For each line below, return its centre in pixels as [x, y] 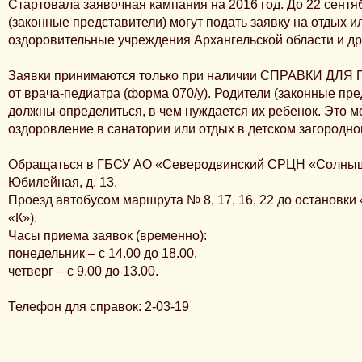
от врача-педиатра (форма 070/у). [111, 93]
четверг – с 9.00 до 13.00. [83, 271]
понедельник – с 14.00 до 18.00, [103, 253]
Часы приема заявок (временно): [109, 236]
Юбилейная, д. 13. [64, 182]
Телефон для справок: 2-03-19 [99, 307]
